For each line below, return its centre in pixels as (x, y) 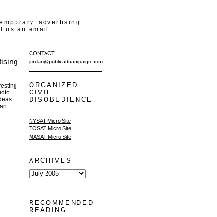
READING (48, 210)
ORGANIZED (54, 85)
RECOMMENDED (62, 203)
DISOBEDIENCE (61, 100)
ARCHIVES (51, 160)
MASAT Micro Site (50, 137)
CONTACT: (42, 53)
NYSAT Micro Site (50, 120)
